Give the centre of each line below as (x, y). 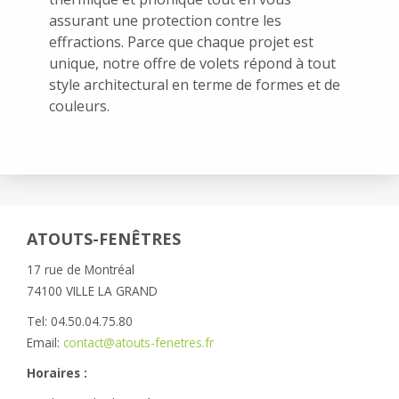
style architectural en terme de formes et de (195, 84)
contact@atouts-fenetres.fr (138, 342)
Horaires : (57, 372)
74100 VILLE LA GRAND (92, 290)
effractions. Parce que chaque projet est (181, 41)
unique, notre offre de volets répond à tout (192, 63)
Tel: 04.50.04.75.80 (80, 321)
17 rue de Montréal (81, 269)
